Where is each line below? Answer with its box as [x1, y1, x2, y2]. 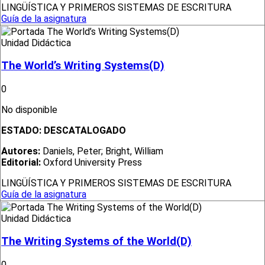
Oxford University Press [41, 157, 142, 169]
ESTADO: [1, 125, 44, 137]
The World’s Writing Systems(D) [1, 59, 164, 73]
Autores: [1, 146, 40, 157]
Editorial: [1, 157, 41, 169]
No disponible [1, 104, 60, 116]
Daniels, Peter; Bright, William [40, 146, 163, 157]
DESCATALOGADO [44, 125, 126, 137]
